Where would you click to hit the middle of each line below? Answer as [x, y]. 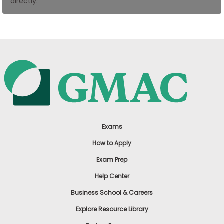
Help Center [112, 176]
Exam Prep [112, 160]
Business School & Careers [112, 193]
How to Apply [112, 143]
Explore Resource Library [112, 209]
